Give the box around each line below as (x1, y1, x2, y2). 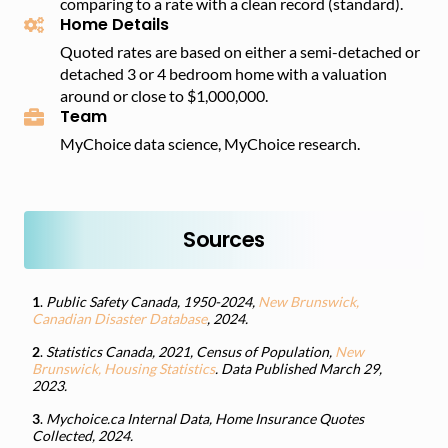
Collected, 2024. (32, 426, 133, 444)
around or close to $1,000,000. (60, 85, 268, 105)
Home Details (60, 12, 169, 36)
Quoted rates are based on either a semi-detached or (60, 41, 420, 61)
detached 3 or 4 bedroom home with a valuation (60, 63, 387, 83)
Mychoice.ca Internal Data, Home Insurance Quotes (46, 409, 364, 427)
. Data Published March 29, (215, 359, 382, 377)
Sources (182, 224, 266, 254)
